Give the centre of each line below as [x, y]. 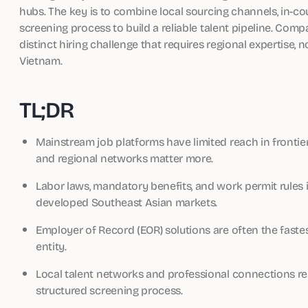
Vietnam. [41, 60]
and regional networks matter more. [125, 158]
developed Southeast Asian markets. [127, 202]
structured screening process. [109, 290]
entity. [51, 246]
